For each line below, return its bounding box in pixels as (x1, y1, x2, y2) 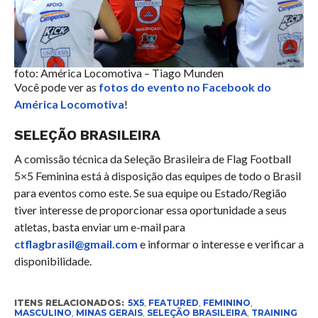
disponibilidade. (13, 254, 92, 268)
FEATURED (148, 297, 199, 309)
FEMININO (202, 297, 251, 309)
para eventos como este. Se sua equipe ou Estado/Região (13, 186, 287, 200)
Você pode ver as (13, 80, 97, 94)
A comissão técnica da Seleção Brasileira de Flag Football (13, 152, 291, 166)
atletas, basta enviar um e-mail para (13, 220, 185, 234)
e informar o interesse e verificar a (137, 237, 304, 251)
